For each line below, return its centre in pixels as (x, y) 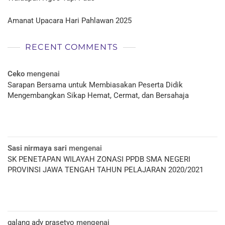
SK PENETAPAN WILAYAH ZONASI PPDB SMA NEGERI (99, 159)
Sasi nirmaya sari (37, 148)
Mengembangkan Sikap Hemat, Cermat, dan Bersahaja (98, 96)
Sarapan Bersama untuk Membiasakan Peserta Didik (95, 85)
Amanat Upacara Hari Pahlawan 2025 (70, 21)
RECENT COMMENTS (72, 47)
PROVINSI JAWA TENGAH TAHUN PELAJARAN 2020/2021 (105, 170)
